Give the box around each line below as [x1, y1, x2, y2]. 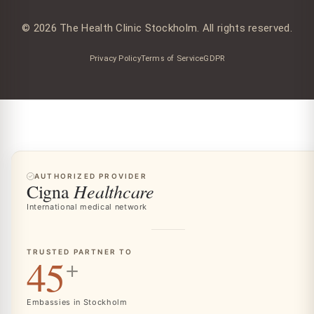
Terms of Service [140, 54, 204, 63]
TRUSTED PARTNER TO [27, 247, 133, 256]
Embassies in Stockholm [27, 297, 128, 307]
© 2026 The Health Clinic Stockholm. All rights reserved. [22, 21, 292, 34]
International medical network [27, 202, 148, 212]
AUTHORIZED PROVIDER [34, 172, 147, 180]
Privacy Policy [89, 54, 141, 63]
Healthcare [74, 179, 154, 203]
